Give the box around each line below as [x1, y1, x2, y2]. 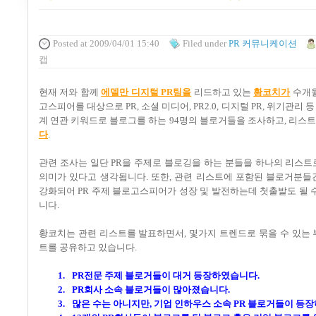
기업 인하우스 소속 [153, 298, 231, 309]
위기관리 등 [266, 100, 315, 111]
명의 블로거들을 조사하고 [178, 114, 284, 126]
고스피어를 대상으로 [39, 100, 124, 111]
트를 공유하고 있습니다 [39, 241, 135, 253]
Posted [53, 38, 78, 49]
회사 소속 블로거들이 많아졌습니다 [83, 284, 228, 295]
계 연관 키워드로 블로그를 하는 [39, 114, 167, 126]
